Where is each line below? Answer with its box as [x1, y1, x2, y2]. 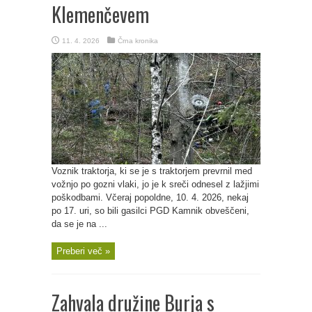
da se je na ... [52, 219, 107, 229]
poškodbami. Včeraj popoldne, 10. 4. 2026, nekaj [52, 192, 249, 203]
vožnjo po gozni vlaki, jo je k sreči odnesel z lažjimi [52, 179, 259, 189]
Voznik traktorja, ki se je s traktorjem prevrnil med [52, 166, 252, 176]
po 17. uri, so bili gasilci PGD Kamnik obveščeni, [52, 205, 249, 216]
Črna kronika [118, 37, 158, 45]
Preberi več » [56, 246, 110, 256]
